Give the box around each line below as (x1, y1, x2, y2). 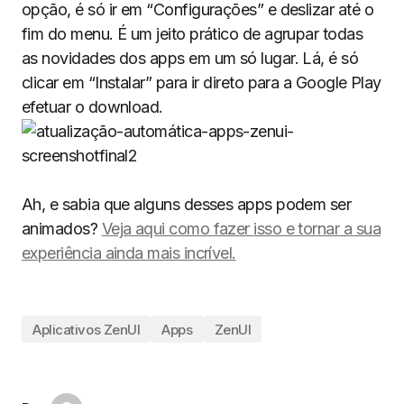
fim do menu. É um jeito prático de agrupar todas (22, 24, 363, 43)
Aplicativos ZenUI (32, 320, 141, 338)
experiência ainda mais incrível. (22, 243, 236, 262)
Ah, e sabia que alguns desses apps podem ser (22, 195, 352, 214)
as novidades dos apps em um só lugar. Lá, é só (22, 49, 359, 68)
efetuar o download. (22, 97, 163, 116)
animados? (22, 219, 102, 238)
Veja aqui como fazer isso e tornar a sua (101, 219, 381, 238)
